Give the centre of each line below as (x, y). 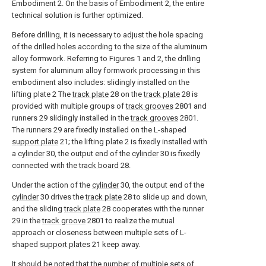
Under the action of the (52, 185)
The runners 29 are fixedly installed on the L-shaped (99, 130)
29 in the (27, 221)
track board (99, 165)
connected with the (45, 165)
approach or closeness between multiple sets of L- (99, 232)
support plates (65, 244)
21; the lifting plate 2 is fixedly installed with (133, 142)
